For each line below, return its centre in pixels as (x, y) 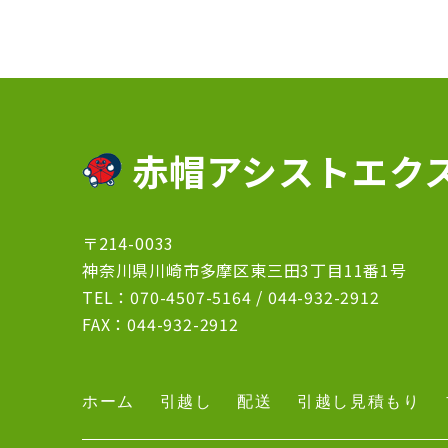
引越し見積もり (359, 401)
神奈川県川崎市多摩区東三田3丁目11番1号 (244, 270)
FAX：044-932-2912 (160, 324)
